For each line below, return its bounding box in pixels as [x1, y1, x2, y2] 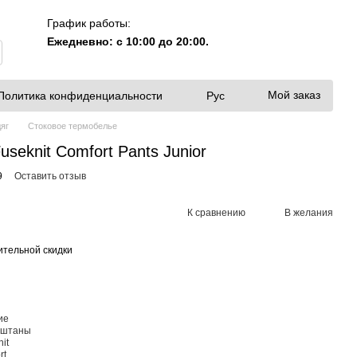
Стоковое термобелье [28, 121, 117, 131]
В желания [284, 206, 333, 218]
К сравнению [187, 206, 245, 218]
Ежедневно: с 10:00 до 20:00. [47, 34, 210, 48]
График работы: [47, 16, 131, 29]
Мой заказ [268, 88, 320, 101]
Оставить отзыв [14, 171, 86, 182]
